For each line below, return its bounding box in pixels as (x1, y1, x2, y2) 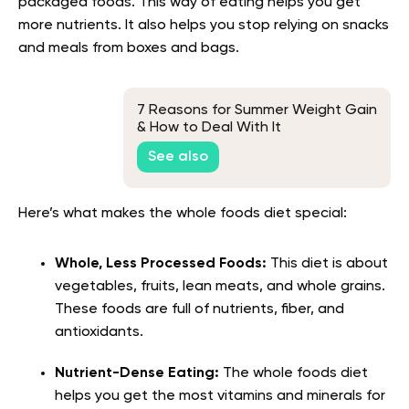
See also (148, 150, 208, 165)
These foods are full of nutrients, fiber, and (55, 301, 344, 317)
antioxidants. (55, 324, 143, 340)
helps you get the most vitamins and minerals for (55, 388, 385, 404)
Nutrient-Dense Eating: (55, 365, 219, 381)
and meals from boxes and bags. (18, 40, 243, 56)
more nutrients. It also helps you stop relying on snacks (18, 17, 389, 33)
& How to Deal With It (137, 120, 281, 135)
